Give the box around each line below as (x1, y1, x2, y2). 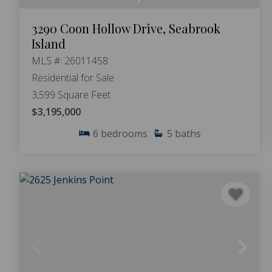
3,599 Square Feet (32, 87, 110, 101)
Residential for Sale (32, 70, 114, 84)
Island (32, 35, 66, 52)
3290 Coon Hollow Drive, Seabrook (32, 19, 220, 36)
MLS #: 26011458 (32, 53, 108, 67)
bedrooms (101, 126, 148, 140)
